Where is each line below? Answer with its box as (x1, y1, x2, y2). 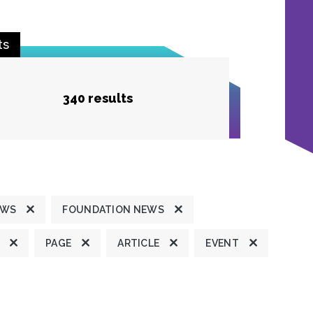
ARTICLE (117, 237, 160, 249)
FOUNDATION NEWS (62, 203, 165, 215)
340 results (63, 90, 133, 105)
